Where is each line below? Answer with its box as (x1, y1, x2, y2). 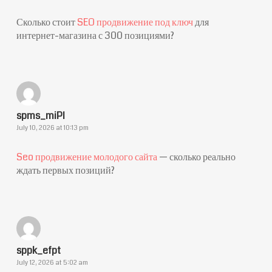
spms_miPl (16, 109, 65, 123)
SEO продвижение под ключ (76, 15, 193, 29)
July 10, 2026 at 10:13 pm (16, 123, 89, 132)
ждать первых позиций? (16, 163, 115, 177)
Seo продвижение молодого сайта (16, 150, 157, 164)
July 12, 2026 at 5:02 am (16, 258, 88, 267)
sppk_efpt (16, 243, 61, 257)
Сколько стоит (16, 15, 77, 29)
